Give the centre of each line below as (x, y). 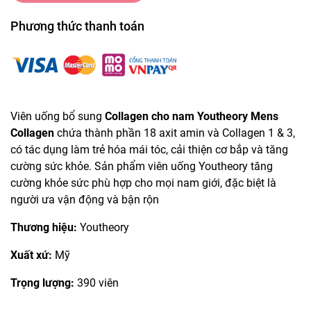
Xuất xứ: (33, 255)
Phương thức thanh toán (77, 26)
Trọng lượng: (44, 283)
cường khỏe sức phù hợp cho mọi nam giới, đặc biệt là (143, 183)
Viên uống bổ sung (58, 116)
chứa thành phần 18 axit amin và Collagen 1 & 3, (175, 133)
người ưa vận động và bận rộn (85, 199)
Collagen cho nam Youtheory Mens (192, 116)
